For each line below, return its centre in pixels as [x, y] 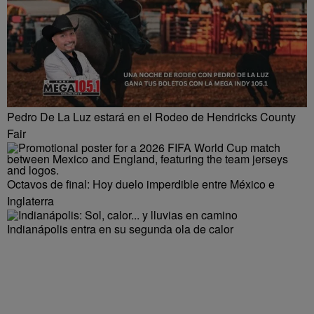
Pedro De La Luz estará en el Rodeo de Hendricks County [151, 116]
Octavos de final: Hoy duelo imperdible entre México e [141, 184]
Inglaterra [30, 200]
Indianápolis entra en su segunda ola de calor [120, 228]
